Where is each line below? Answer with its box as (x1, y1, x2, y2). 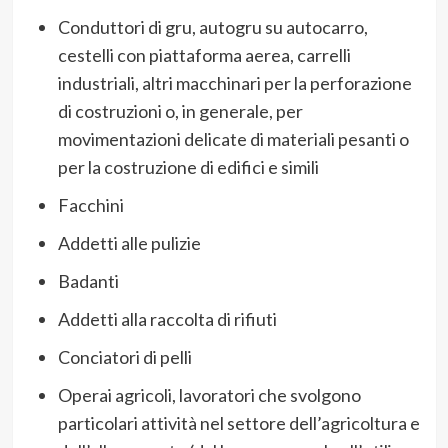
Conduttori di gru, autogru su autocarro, (57, 15, 368, 38)
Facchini (57, 193, 124, 216)
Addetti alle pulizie (57, 231, 201, 254)
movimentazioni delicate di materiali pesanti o (57, 127, 409, 150)
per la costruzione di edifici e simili (57, 155, 319, 178)
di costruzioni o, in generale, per (57, 99, 303, 122)
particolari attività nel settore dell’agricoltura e (57, 411, 420, 434)
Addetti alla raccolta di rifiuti (57, 307, 277, 330)
